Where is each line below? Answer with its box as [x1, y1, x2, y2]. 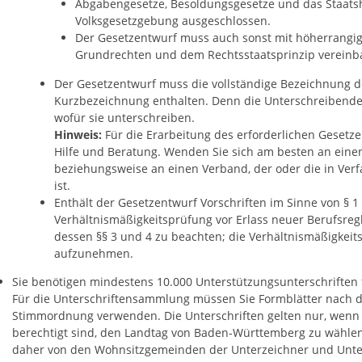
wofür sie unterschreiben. [53, 109, 195, 125]
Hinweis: [53, 126, 105, 142]
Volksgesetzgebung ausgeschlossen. [74, 13, 271, 29]
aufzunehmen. [53, 245, 133, 261]
